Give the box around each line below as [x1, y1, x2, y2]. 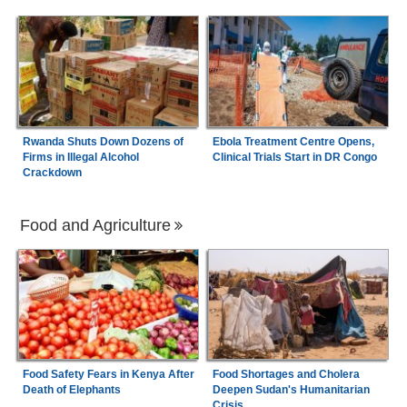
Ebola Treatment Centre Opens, [212, 134, 374, 148]
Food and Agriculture [20, 215, 171, 234]
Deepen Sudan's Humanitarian [212, 383, 370, 397]
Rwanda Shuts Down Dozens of [22, 134, 184, 148]
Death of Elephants [22, 383, 121, 397]
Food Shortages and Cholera [212, 368, 360, 382]
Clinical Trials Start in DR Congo [212, 150, 377, 164]
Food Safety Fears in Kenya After [22, 368, 194, 382]
